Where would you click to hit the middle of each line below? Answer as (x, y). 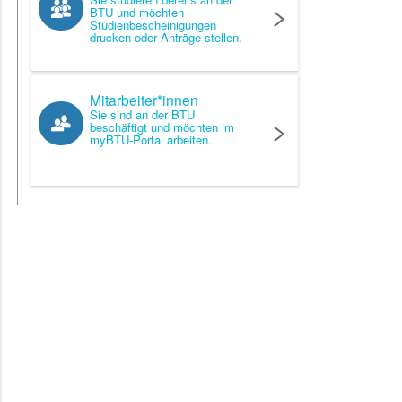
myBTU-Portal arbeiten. (151, 139)
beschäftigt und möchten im (162, 127)
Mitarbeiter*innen (144, 99)
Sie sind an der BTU (142, 114)
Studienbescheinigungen (153, 24)
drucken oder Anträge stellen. (166, 37)
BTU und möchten (137, 12)
